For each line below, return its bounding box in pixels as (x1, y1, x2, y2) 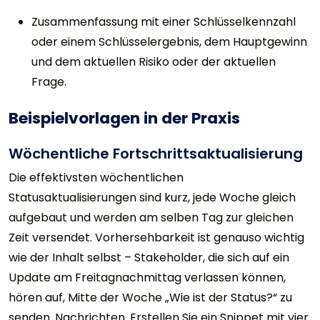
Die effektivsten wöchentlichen (9, 169, 184, 186)
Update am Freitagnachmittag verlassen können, (9, 269, 286, 286)
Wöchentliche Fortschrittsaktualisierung (9, 143, 303, 164)
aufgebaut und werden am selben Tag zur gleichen (9, 209, 294, 226)
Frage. (31, 73, 66, 90)
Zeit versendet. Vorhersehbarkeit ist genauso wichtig (9, 229, 304, 246)
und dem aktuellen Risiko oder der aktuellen (31, 53, 276, 70)
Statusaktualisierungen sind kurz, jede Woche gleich (9, 189, 296, 206)
